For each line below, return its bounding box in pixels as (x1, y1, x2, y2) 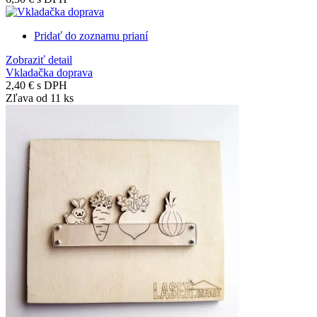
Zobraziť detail (6, 53, 72, 66)
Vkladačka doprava (6, 66, 93, 79)
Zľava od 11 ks (6, 91, 74, 104)
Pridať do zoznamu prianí (34, 29, 148, 42)
